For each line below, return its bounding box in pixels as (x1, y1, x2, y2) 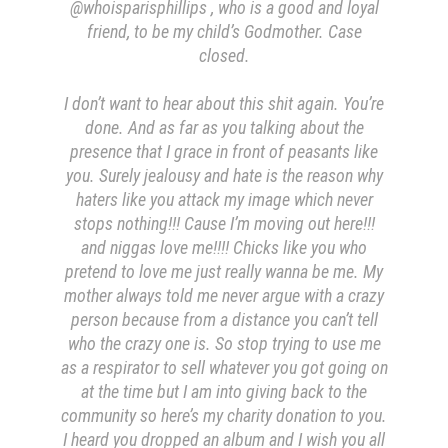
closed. (198, 44, 250, 66)
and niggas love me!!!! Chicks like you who (81, 236, 367, 258)
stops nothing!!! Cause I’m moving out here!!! (73, 212, 375, 234)
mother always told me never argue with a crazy (64, 284, 384, 306)
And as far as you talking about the (127, 116, 364, 138)
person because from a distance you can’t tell (70, 308, 378, 330)
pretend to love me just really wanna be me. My (65, 260, 383, 282)
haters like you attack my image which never (75, 188, 373, 210)
